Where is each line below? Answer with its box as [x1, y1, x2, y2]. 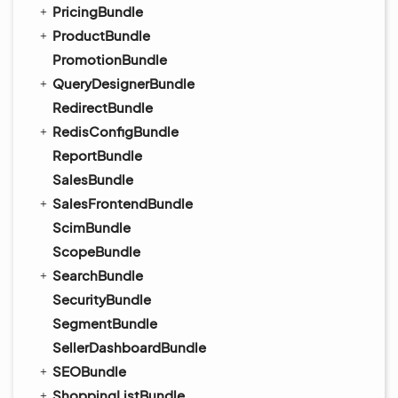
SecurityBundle [52, 291, 151, 307]
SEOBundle [52, 362, 126, 379]
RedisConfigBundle [52, 123, 179, 139]
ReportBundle [52, 147, 142, 163]
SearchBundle [52, 267, 143, 283]
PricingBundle [52, 3, 143, 20]
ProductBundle [52, 27, 150, 44]
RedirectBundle [52, 99, 153, 115]
